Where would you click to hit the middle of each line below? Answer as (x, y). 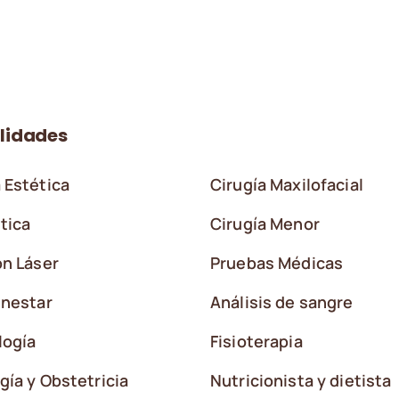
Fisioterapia (256, 341)
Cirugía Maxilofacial (287, 184)
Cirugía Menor (265, 223)
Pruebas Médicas (277, 262)
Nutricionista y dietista (301, 380)
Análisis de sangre (282, 301)
